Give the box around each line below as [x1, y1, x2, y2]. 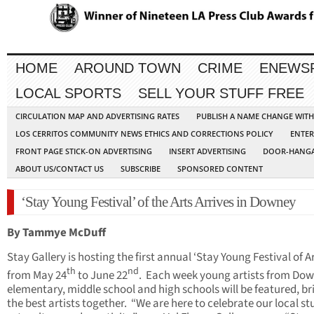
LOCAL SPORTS [15, 86, 121, 102]
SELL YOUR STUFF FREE [138, 86, 304, 102]
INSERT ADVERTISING [169, 146, 246, 157]
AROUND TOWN [74, 60, 181, 76]
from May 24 [7, 266, 67, 284]
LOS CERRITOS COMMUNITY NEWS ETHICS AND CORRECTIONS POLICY [15, 128, 273, 139]
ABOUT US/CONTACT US [15, 163, 104, 175]
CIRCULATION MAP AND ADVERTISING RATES [15, 111, 179, 122]
